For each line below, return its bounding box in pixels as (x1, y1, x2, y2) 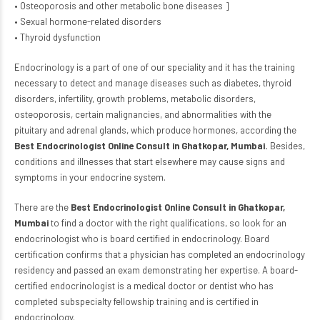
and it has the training (206, 61, 295, 73)
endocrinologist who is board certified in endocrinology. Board (14, 233, 269, 244)
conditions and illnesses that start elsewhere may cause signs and (14, 156, 285, 167)
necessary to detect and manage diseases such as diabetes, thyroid (14, 77, 291, 89)
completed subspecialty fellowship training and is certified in (14, 296, 259, 307)
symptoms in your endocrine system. (14, 171, 166, 183)
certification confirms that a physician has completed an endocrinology (14, 249, 305, 260)
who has (237, 280, 274, 291)
